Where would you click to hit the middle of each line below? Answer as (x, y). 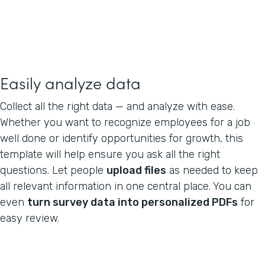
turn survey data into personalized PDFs (132, 202)
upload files (136, 170)
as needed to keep (212, 170)
